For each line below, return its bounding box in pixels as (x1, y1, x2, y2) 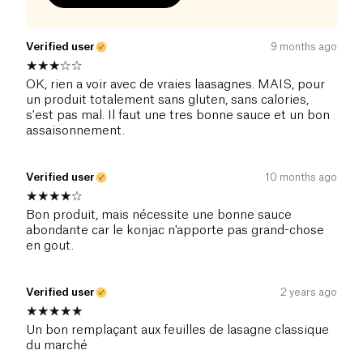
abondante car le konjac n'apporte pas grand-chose (26, 224, 324, 237)
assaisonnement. (26, 125, 125, 138)
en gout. (26, 240, 74, 253)
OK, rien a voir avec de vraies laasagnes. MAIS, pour (26, 79, 325, 92)
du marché (26, 340, 88, 352)
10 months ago (265, 172, 337, 183)
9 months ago (271, 41, 337, 53)
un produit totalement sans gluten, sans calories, (26, 94, 309, 107)
